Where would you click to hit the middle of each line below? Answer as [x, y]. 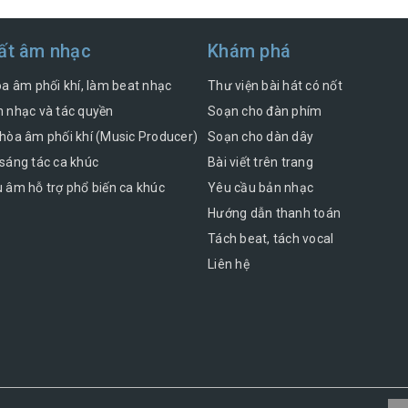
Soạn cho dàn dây [260, 137]
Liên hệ [229, 265]
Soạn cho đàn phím [265, 112]
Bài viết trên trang [260, 163]
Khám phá [249, 51]
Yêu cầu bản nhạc [260, 188]
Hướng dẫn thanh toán [274, 214]
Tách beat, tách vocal [271, 239]
